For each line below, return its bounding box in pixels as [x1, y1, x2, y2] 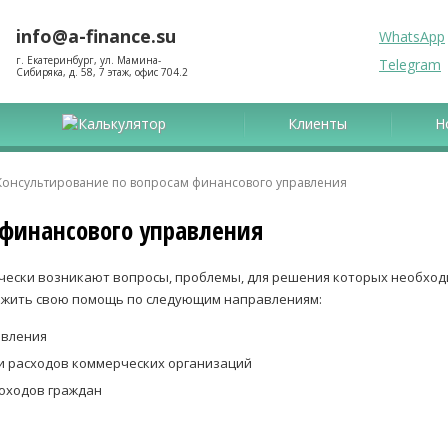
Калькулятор [78, 114, 166, 133]
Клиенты [288, 114, 347, 133]
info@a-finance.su [16, 24, 176, 48]
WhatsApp [379, 27, 445, 46]
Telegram [379, 55, 441, 74]
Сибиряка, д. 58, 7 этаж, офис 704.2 [16, 65, 188, 79]
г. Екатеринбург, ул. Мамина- [16, 53, 161, 67]
